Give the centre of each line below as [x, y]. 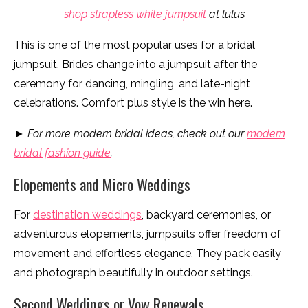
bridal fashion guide [62, 153]
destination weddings [87, 215]
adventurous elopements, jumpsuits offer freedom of [147, 234]
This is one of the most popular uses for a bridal [134, 45]
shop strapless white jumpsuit [135, 14]
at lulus [225, 14]
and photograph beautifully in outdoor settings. [133, 273]
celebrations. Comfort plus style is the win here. [133, 103]
